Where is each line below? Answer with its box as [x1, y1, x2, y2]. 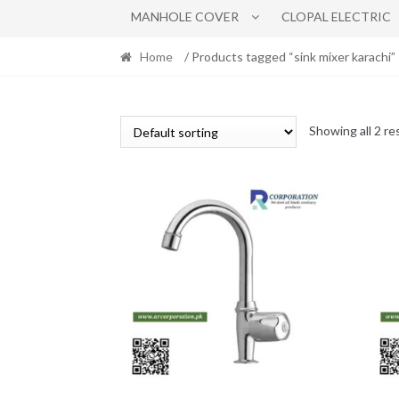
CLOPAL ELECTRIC [281, 8, 391, 24]
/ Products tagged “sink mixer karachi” [181, 48, 395, 64]
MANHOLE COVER [131, 8, 240, 24]
